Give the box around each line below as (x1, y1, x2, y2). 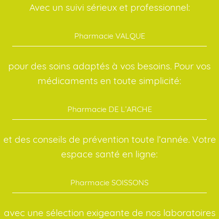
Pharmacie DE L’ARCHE (67, 104, 152, 114)
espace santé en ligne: (61, 148, 158, 160)
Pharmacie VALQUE (74, 30, 145, 41)
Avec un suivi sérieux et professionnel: (29, 1, 190, 13)
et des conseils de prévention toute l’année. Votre (3, 133, 216, 145)
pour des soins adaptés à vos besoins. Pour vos (8, 60, 211, 72)
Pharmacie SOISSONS (70, 177, 149, 187)
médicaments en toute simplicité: (38, 74, 181, 87)
